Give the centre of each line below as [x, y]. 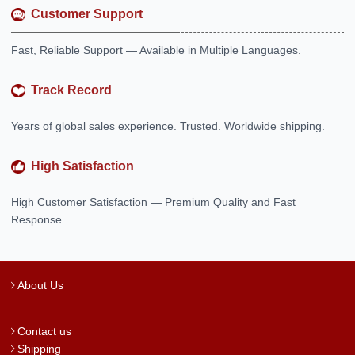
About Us [40, 286]
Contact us [44, 332]
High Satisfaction [82, 166]
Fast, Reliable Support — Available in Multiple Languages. [156, 50]
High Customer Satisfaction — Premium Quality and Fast [153, 202]
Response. [38, 220]
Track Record [71, 90]
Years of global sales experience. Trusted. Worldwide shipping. [168, 126]
